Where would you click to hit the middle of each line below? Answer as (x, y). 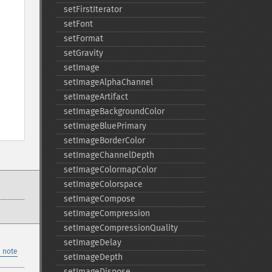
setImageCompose (99, 199)
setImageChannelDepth (109, 155)
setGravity (83, 53)
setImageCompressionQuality (121, 228)
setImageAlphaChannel (108, 82)
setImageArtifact (96, 97)
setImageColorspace (103, 184)
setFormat (83, 39)
